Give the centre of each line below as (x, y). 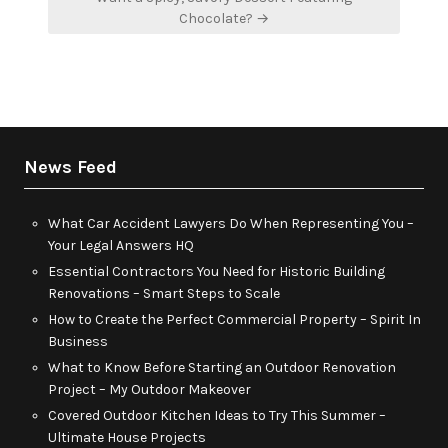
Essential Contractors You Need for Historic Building (216, 271)
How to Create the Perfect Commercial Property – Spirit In (234, 319)
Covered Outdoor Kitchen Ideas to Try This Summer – (217, 415)
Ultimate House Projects (127, 437)
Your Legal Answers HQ (121, 245)
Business (78, 341)
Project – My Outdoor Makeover (149, 389)
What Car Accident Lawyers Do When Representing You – (231, 223)
